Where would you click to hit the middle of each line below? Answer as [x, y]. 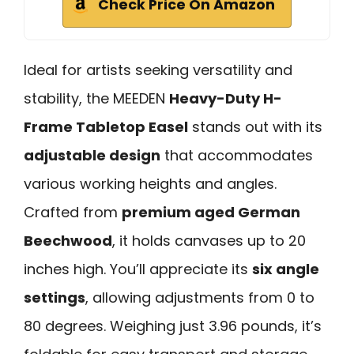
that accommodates [237, 155]
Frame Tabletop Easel [106, 126]
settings [55, 297]
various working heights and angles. [150, 183]
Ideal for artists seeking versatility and [158, 70]
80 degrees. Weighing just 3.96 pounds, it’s [173, 326]
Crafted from [73, 212]
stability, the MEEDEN [96, 98]
